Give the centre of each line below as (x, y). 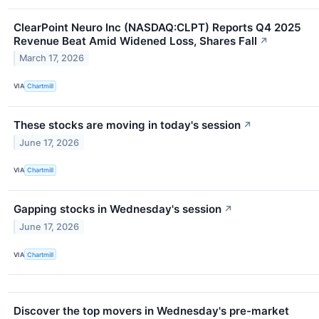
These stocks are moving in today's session (127, 125)
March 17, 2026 (52, 58)
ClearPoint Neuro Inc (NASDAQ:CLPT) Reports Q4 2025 (157, 27)
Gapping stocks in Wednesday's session (117, 209)
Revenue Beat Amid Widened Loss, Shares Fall (135, 41)
